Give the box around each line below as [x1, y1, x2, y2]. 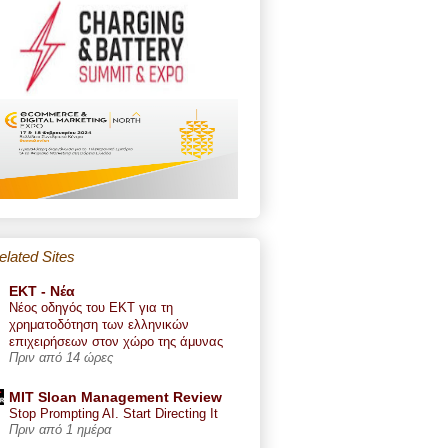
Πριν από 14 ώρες [9, 350, 113, 365]
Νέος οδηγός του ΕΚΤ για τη [9, 299, 173, 315]
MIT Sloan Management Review [9, 388, 222, 405]
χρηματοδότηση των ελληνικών [9, 316, 189, 332]
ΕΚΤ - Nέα [9, 282, 75, 299]
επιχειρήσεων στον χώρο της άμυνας [9, 333, 223, 349]
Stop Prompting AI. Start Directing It [9, 405, 218, 421]
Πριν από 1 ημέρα [9, 422, 111, 437]
